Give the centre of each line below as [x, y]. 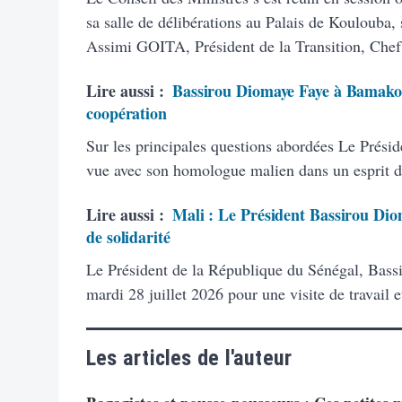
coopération [127, 113]
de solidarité [128, 236]
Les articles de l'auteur [189, 358]
